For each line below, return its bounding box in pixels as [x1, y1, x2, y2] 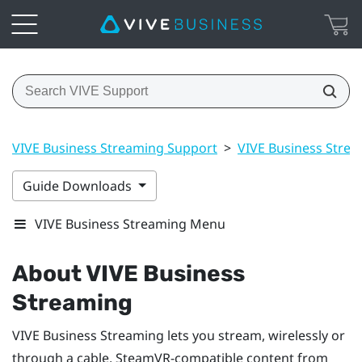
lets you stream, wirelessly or [164, 326, 345, 344]
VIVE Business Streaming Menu [35, 214, 225, 233]
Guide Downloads [23, 176, 135, 195]
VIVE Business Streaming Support [12, 138, 217, 157]
